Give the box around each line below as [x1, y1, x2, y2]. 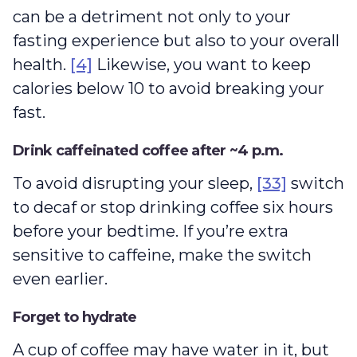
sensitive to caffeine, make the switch [13, 245, 312, 265]
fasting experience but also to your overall [13, 31, 339, 51]
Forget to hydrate [13, 308, 137, 327]
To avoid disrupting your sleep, [13, 174, 257, 194]
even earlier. [13, 269, 112, 289]
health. [13, 55, 70, 75]
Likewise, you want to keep [92, 55, 311, 75]
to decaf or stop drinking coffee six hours [13, 198, 333, 218]
